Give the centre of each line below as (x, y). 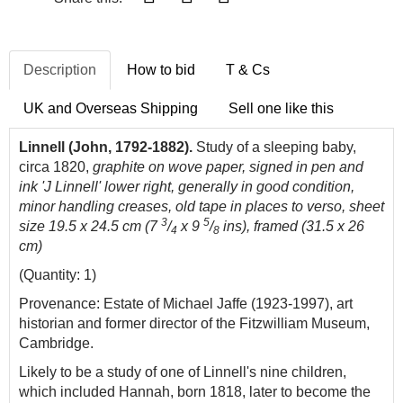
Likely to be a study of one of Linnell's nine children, (183, 372)
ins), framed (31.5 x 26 (292, 226)
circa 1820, (56, 167)
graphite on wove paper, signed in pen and (228, 167)
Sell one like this (281, 108)
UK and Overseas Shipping (111, 108)
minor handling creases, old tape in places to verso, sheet (201, 206)
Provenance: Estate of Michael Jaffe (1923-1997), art (186, 304)
